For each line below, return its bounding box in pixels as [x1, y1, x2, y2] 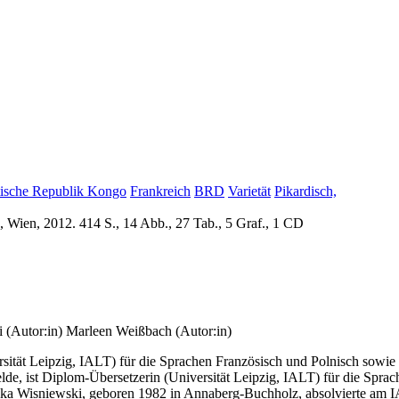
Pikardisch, [274, 183, 337, 199]
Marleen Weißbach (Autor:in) [66, 322, 232, 338]
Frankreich [130, 183, 191, 199]
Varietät [228, 183, 271, 199]
